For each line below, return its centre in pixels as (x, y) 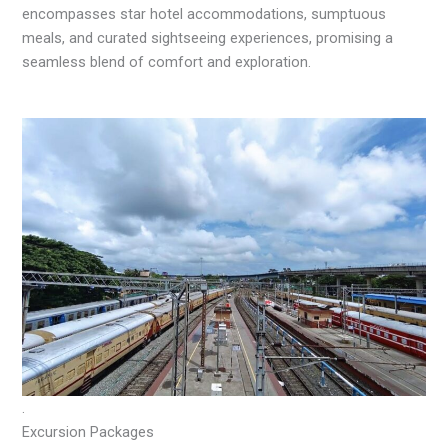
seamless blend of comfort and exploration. (167, 61)
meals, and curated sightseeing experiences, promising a (208, 37)
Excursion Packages (88, 431)
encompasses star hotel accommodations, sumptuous (204, 13)
